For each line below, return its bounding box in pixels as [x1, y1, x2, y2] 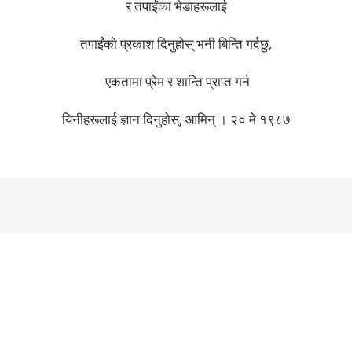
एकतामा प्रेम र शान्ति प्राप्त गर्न [102, 72, 250, 90]
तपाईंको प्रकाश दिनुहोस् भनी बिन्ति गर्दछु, [80, 35, 272, 53]
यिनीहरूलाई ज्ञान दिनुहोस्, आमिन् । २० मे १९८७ [61, 110, 291, 128]
